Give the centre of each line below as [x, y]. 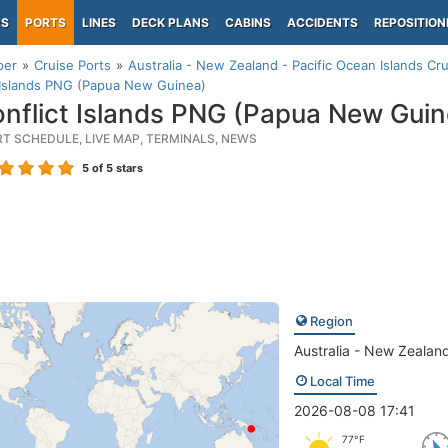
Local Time [340, 381]
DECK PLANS [170, 22]
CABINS [248, 22]
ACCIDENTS [322, 22]
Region [329, 321]
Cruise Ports [72, 65]
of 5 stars [116, 168]
